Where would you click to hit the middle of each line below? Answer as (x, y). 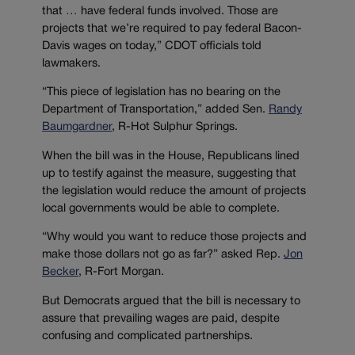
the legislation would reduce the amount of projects (174, 191)
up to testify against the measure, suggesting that (169, 174)
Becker (60, 273)
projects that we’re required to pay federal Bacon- (172, 29)
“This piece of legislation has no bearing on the (161, 93)
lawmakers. (71, 63)
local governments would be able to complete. (161, 208)
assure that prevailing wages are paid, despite (161, 319)
